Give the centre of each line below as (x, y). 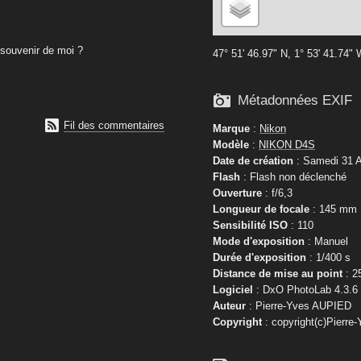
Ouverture (237, 193)
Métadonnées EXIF (295, 101)
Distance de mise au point (278, 273)
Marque (231, 128)
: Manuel (326, 241)
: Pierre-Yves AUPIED (299, 305)
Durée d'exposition (259, 257)
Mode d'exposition (259, 241)
